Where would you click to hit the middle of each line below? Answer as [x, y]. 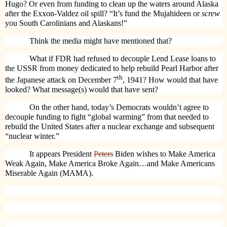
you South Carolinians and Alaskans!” [66, 23]
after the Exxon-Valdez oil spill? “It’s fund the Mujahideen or [103, 14]
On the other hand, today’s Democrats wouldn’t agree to [119, 107]
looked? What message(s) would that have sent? [82, 90]
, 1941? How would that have [170, 80]
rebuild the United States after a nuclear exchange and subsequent [110, 126]
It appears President [62, 154]
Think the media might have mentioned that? [101, 41]
